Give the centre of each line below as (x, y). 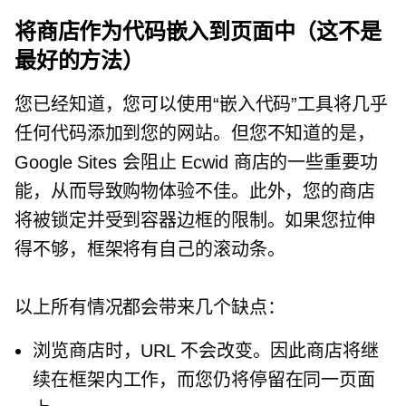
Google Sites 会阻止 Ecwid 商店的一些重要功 (196, 162)
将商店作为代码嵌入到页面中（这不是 (198, 31)
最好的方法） (79, 60)
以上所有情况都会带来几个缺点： (150, 307)
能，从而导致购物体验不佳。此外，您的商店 (195, 191)
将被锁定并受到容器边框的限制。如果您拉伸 (195, 220)
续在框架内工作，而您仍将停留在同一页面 (204, 380)
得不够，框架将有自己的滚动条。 (150, 249)
